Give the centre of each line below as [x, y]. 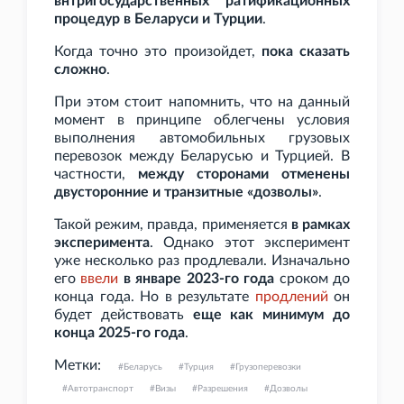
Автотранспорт [101, 389]
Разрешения [223, 389]
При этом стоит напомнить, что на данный [202, 102]
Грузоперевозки [268, 367]
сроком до [312, 279]
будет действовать [124, 315]
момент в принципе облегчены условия [202, 120]
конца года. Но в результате [155, 297]
